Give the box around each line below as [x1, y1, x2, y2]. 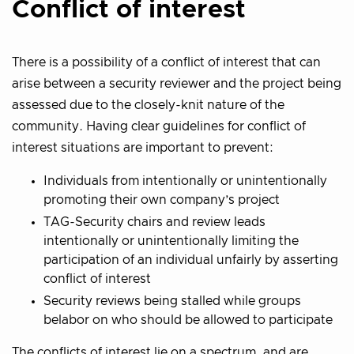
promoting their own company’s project [43, 193, 280, 206]
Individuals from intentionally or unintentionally [43, 174, 327, 187]
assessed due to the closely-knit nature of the [12, 98, 284, 111]
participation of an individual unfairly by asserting [43, 253, 338, 266]
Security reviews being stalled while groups [43, 294, 301, 307]
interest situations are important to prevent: [12, 141, 273, 154]
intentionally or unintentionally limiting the [43, 234, 299, 247]
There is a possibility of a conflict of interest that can [12, 55, 321, 69]
